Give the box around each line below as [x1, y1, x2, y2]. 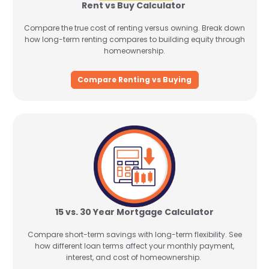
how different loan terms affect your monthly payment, [35, 241, 234, 251]
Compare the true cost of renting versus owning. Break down [24, 23, 245, 33]
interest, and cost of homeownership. [66, 252, 203, 262]
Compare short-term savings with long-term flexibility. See [27, 229, 242, 240]
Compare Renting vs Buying [77, 74, 192, 85]
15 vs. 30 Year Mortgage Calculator [55, 206, 214, 218]
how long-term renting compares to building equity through [24, 34, 245, 44]
